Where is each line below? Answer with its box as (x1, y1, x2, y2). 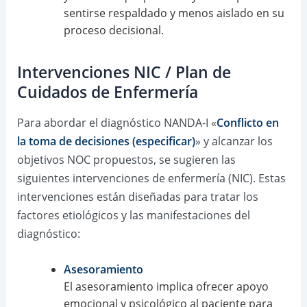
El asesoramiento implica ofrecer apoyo (63, 278, 269, 294)
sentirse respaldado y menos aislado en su (63, 5, 284, 21)
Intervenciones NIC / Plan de (16, 62, 231, 84)
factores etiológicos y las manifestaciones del (16, 208, 250, 223)
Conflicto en (216, 115, 279, 131)
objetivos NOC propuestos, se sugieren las (16, 152, 236, 168)
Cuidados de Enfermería (16, 82, 198, 103)
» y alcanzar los (195, 134, 273, 149)
